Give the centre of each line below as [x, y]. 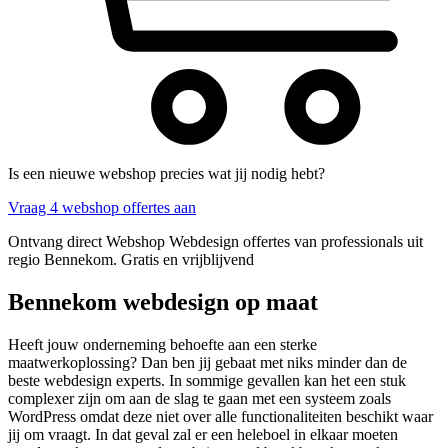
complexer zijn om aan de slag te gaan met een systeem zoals [199, 398]
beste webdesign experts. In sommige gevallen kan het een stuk [207, 380]
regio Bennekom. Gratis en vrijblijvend [131, 260]
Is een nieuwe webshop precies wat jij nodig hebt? [166, 174]
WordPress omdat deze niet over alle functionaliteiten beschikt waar [220, 416]
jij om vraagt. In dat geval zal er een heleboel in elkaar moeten [203, 434]
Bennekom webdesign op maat [163, 301]
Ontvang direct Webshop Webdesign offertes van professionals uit [215, 242]
